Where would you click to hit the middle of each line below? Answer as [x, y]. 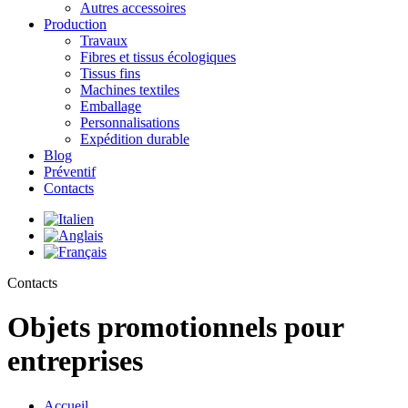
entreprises [75, 361]
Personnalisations [130, 122]
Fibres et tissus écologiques [158, 57]
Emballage [111, 106]
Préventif [70, 172]
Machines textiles [130, 90]
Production [75, 24]
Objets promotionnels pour [175, 327]
